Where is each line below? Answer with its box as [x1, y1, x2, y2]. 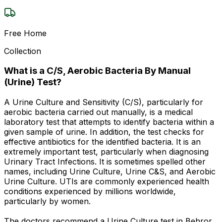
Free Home [4, 28, 47, 38]
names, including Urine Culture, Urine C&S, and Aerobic [4, 166, 216, 177]
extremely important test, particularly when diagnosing [4, 147, 209, 157]
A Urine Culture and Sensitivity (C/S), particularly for [4, 97, 203, 108]
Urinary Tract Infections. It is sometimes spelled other [4, 157, 206, 167]
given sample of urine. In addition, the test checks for [4, 127, 204, 137]
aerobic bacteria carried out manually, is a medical [4, 107, 193, 117]
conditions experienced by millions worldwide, [4, 186, 176, 197]
